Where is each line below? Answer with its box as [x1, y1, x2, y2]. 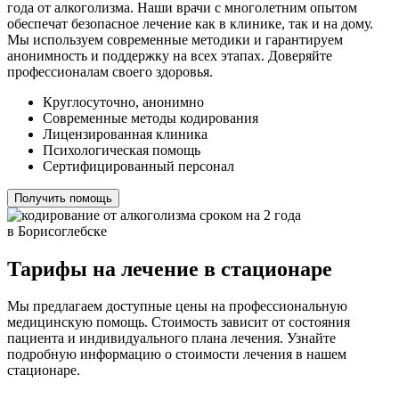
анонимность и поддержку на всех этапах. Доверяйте [7, 47, 332, 63]
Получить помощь [14, 191, 112, 205]
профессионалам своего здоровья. [7, 63, 213, 79]
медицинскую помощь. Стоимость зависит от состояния [7, 314, 350, 330]
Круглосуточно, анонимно [43, 94, 204, 110]
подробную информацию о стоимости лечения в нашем [7, 346, 346, 362]
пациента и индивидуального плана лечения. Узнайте [7, 330, 336, 346]
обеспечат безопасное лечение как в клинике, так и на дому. [7, 15, 373, 31]
